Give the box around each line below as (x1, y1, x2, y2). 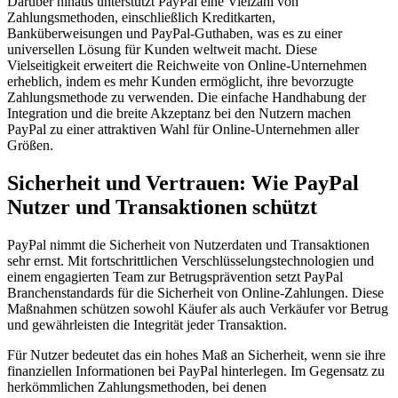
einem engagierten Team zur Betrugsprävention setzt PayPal (7, 269, 343, 285)
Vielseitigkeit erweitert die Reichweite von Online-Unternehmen (7, 58, 367, 74)
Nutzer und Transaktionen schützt (7, 195, 317, 219)
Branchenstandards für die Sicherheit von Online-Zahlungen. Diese (7, 285, 384, 301)
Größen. (7, 138, 53, 154)
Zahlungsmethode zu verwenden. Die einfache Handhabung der (7, 90, 366, 106)
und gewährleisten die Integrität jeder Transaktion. (7, 317, 287, 333)
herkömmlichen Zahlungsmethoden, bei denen (7, 379, 267, 395)
